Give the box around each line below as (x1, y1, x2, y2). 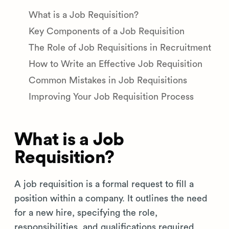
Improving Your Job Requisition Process (28, 92, 194, 101)
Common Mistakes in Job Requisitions (28, 76, 187, 85)
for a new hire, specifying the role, (14, 208, 157, 217)
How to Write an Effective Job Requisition (28, 59, 202, 68)
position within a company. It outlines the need (14, 194, 208, 203)
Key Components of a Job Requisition (28, 27, 185, 36)
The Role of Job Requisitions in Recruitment (28, 43, 211, 52)
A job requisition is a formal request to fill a (14, 179, 194, 189)
